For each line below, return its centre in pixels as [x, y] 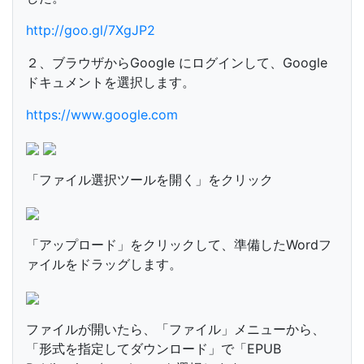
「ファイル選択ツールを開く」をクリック [149, 180]
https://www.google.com [102, 115]
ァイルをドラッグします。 [104, 264]
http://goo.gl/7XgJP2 [91, 30]
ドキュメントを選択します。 [110, 82]
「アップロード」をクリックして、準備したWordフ [179, 245]
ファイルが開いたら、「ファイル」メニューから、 [175, 329]
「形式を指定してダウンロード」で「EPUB [154, 349]
